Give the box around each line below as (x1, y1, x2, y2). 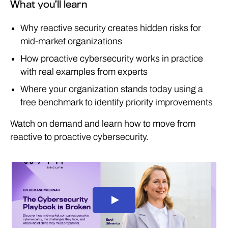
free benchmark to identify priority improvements (20, 97, 213, 107)
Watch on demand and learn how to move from (10, 119, 195, 129)
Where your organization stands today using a (20, 84, 203, 94)
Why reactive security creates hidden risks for (20, 23, 201, 33)
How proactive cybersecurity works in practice (20, 53, 203, 64)
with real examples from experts (20, 67, 148, 77)
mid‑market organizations (20, 36, 122, 46)
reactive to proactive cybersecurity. (10, 132, 149, 142)
